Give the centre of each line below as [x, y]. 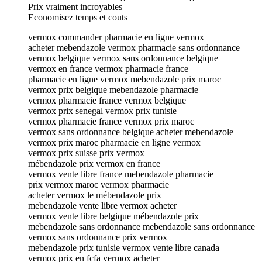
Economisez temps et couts [78, 17]
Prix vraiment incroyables [75, 6]
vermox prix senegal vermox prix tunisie [102, 111]
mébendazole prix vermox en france [94, 163]
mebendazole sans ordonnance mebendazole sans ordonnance [142, 226]
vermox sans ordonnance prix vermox [98, 237]
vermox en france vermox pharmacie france [108, 68]
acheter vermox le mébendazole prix [95, 195]
